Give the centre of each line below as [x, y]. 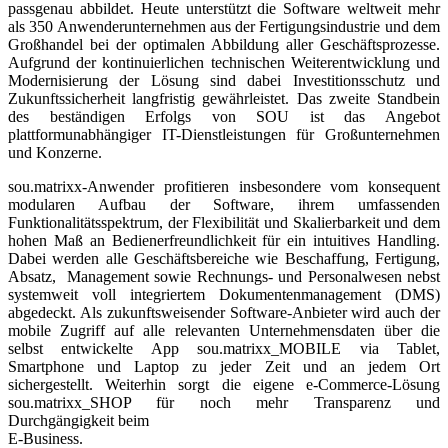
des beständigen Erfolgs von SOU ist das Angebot [224, 116]
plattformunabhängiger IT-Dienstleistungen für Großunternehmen [224, 134]
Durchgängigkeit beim [78, 420]
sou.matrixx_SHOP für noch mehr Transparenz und [224, 402]
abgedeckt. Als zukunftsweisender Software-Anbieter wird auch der [224, 312]
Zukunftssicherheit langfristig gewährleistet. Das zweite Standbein [224, 98]
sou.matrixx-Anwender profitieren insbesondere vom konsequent [224, 186]
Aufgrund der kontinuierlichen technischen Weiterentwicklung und [224, 62]
